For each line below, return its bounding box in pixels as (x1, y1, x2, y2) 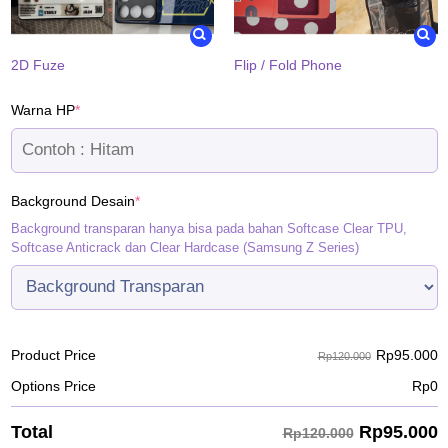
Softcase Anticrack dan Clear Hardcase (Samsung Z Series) (10, 239, 359, 255)
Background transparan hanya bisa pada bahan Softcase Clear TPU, (10, 220, 407, 236)
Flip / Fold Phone (234, 56, 342, 73)
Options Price (10, 377, 96, 394)
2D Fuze (10, 56, 65, 73)
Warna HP (10, 101, 75, 118)
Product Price (10, 347, 96, 364)
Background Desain (10, 192, 135, 209)
